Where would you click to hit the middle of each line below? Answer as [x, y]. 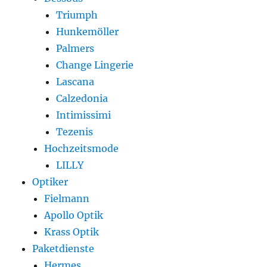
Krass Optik [72, 232]
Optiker [50, 182]
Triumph [77, 15]
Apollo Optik [74, 215]
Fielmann [67, 199]
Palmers [75, 49]
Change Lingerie [95, 65]
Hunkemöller [88, 32]
